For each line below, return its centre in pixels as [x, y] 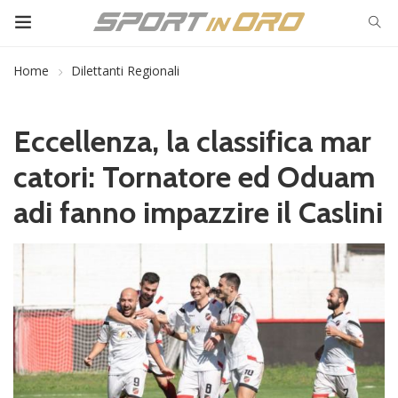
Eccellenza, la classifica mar [192, 141]
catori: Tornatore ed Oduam [194, 177]
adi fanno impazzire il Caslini [198, 212]
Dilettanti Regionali [125, 71]
